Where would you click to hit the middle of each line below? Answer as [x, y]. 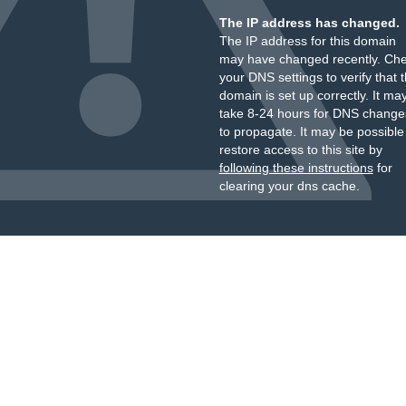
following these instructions [296, 168]
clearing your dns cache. [289, 186]
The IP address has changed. [309, 23]
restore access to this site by [300, 150]
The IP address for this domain [307, 41]
